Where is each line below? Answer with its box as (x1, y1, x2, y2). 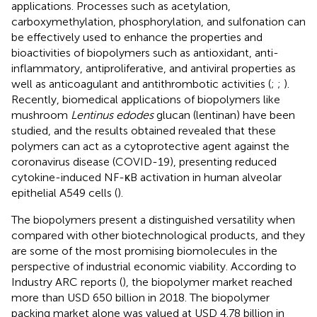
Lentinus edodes (71, 108, 154, 122)
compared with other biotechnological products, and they (11, 229, 305, 243)
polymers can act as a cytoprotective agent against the (11, 139, 289, 154)
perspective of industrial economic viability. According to (11, 260, 296, 274)
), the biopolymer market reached (122, 275, 292, 289)
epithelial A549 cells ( (11, 186, 117, 200)
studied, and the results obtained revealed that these (11, 124, 276, 138)
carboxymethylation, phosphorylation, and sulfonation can (11, 15, 306, 29)
